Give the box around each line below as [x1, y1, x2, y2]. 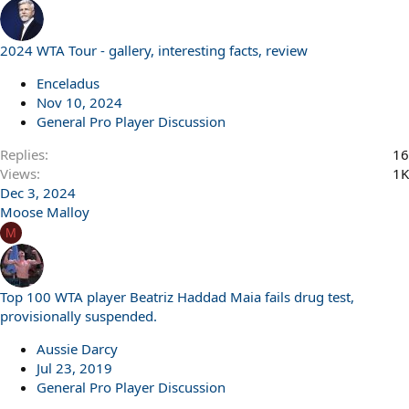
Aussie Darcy [37, 340, 118, 358]
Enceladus [37, 74, 100, 92]
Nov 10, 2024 [37, 93, 122, 111]
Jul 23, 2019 [37, 359, 112, 377]
